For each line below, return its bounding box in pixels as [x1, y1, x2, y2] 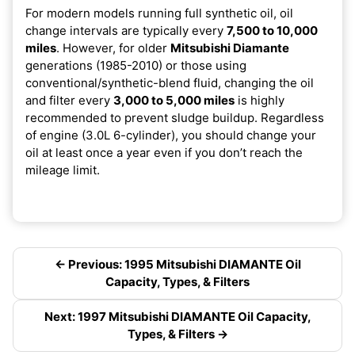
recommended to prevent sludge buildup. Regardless [25, 109, 324, 125]
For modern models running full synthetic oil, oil [25, 5, 293, 21]
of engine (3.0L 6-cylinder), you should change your [25, 127, 316, 143]
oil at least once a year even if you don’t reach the [25, 144, 303, 160]
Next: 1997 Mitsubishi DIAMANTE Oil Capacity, [44, 308, 311, 324]
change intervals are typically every [25, 22, 227, 38]
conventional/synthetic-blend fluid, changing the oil [25, 74, 314, 90]
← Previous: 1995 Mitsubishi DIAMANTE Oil [54, 256, 301, 272]
